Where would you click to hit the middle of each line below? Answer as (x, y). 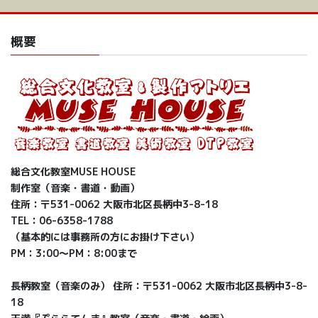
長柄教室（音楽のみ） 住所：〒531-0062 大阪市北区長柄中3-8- (159, 285)
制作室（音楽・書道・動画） (75, 187)
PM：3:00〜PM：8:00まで (74, 253)
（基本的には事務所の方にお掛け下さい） (105, 236)
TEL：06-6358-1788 (62, 220)
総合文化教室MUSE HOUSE (73, 171)
